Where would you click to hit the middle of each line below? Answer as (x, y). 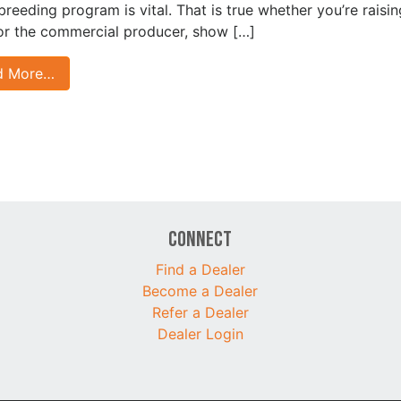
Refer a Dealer (200, 312)
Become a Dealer (200, 290)
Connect (200, 239)
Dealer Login (200, 333)
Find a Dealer (200, 269)
